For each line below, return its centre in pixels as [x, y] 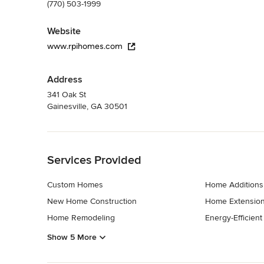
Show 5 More [72, 237]
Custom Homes [75, 184]
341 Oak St [67, 94]
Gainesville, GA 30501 [87, 106]
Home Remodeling [81, 217]
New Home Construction [92, 201]
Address [65, 79]
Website [64, 31]
